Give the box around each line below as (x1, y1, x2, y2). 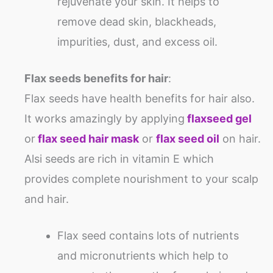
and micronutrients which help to (57, 249, 229, 263)
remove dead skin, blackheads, (57, 15, 216, 29)
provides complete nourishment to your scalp (24, 172, 258, 186)
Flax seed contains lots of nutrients (57, 229, 239, 243)
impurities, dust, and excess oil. (57, 35, 218, 49)
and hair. (24, 193, 69, 206)
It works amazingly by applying (24, 112, 185, 126)
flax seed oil (156, 132, 219, 146)
